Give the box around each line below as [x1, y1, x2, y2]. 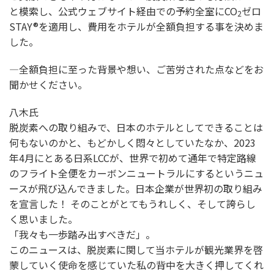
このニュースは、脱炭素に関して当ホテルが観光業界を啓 [9, 242, 263, 257]
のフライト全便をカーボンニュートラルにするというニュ [9, 165, 264, 180]
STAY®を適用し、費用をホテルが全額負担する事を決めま [9, 18, 264, 34]
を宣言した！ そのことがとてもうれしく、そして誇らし [9, 196, 256, 211]
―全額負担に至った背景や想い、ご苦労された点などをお [9, 61, 264, 76]
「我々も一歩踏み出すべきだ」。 [9, 226, 155, 242]
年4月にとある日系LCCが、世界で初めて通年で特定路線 [9, 150, 256, 165]
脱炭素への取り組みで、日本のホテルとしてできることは [9, 119, 263, 135]
